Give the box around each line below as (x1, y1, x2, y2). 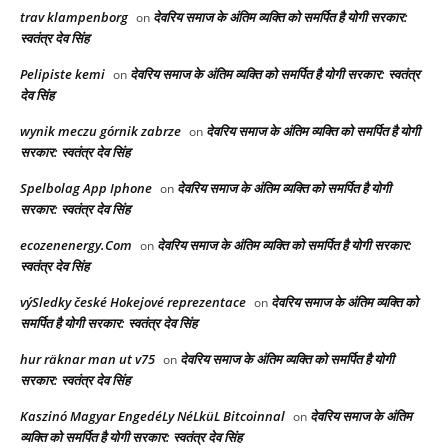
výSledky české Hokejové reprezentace (20, 293, 246, 312)
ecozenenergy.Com (20, 236, 132, 255)
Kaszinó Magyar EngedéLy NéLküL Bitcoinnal (20, 407, 285, 426)
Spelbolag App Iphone (20, 179, 152, 198)
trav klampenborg (20, 8, 128, 27)
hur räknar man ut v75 (20, 350, 155, 369)
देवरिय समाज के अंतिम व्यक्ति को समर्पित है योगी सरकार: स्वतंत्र (130, 65, 420, 84)
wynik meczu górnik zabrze (20, 122, 181, 141)
